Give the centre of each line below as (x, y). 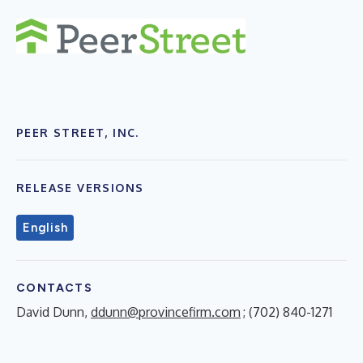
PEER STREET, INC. (78, 132)
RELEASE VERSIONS (80, 187)
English (45, 227)
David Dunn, (53, 312)
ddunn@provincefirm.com (166, 312)
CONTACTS (55, 288)
